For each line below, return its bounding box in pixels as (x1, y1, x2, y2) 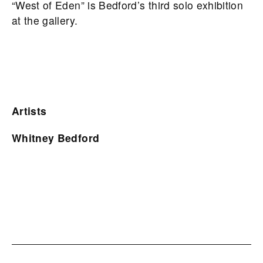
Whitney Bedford (12, 130, 100, 145)
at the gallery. (12, 12, 78, 28)
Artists (12, 103, 47, 118)
